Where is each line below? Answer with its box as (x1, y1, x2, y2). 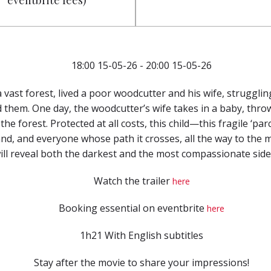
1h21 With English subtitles (80, 229, 203, 242)
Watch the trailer (93, 174, 172, 188)
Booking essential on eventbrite (59, 201, 207, 215)
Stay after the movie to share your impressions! (34, 256, 249, 269)
